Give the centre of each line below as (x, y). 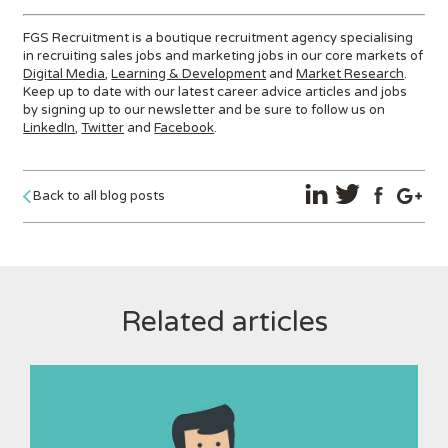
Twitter (103, 128)
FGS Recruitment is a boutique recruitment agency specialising (218, 38)
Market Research (350, 74)
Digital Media (64, 74)
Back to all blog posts (99, 195)
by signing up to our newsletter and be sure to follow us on (204, 110)
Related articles (224, 321)
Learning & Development (189, 74)
